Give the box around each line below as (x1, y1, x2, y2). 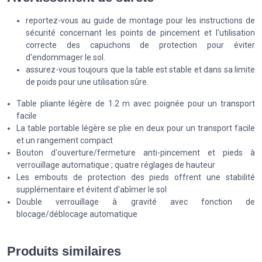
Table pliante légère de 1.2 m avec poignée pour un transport (16, 99, 255, 109)
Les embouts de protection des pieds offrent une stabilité (16, 173, 255, 182)
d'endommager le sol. (26, 53, 105, 63)
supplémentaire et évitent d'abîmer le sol (16, 185, 167, 195)
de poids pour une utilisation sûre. (26, 77, 149, 87)
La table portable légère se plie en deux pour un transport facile (16, 123, 255, 133)
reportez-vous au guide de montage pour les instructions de (26, 16, 255, 26)
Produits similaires (7, 244, 121, 259)
